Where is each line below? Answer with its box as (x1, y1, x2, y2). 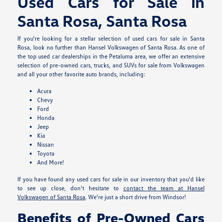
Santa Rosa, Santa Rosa (17, 11, 187, 31)
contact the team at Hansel (123, 184, 205, 192)
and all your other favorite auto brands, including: (17, 70, 146, 78)
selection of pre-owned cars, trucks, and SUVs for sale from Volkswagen (17, 61, 205, 69)
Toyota (37, 150, 55, 158)
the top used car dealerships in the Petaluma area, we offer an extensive (17, 53, 205, 60)
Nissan (37, 141, 55, 149)
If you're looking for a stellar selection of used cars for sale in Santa (17, 35, 205, 43)
